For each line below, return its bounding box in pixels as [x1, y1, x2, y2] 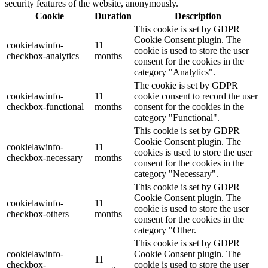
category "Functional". [134, 112, 220, 123]
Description [174, 10, 221, 21]
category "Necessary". [134, 168, 218, 179]
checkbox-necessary [7, 152, 83, 163]
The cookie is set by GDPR [134, 80, 238, 90]
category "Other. [134, 224, 196, 235]
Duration [95, 10, 132, 21]
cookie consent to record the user [134, 90, 258, 101]
